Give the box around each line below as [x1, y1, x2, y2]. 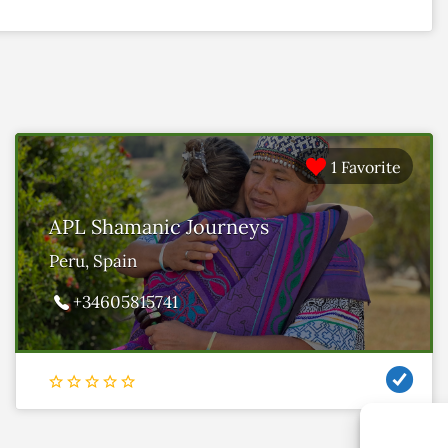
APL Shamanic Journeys [49, 213, 269, 239]
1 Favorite [331, 156, 401, 177]
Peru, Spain [49, 249, 137, 272]
